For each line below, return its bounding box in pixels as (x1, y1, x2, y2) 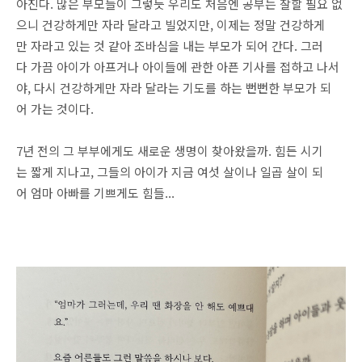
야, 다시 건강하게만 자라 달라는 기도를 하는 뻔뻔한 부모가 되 (16, 79, 331, 96)
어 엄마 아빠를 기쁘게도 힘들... (16, 184, 175, 201)
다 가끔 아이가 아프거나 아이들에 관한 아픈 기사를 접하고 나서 (16, 58, 339, 75)
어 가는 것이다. (16, 100, 94, 117)
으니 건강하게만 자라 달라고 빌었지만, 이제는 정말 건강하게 (16, 16, 325, 33)
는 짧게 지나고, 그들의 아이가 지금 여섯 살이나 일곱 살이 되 (16, 163, 323, 180)
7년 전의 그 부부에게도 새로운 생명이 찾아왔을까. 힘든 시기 (16, 142, 323, 159)
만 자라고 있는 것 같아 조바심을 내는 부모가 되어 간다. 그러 (16, 37, 323, 54)
